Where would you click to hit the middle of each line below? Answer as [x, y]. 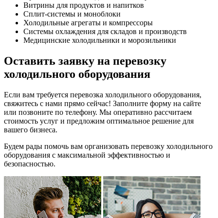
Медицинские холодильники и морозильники [100, 40]
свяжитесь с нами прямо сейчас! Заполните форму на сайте [102, 104]
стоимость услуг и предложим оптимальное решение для [99, 121]
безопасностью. [30, 164]
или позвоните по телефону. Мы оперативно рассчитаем [98, 112]
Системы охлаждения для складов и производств [105, 32]
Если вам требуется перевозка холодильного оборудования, [103, 95]
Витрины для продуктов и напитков [84, 5]
